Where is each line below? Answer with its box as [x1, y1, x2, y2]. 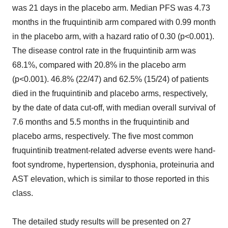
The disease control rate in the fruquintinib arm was [12, 46, 196, 55]
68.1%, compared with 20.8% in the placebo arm [12, 61, 186, 69]
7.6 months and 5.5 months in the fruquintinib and [12, 118, 189, 126]
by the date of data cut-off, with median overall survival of [12, 103, 215, 112]
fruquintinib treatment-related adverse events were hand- [12, 146, 215, 155]
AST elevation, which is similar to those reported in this [12, 175, 209, 183]
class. [12, 189, 33, 197]
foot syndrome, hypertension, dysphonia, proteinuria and [12, 160, 214, 169]
